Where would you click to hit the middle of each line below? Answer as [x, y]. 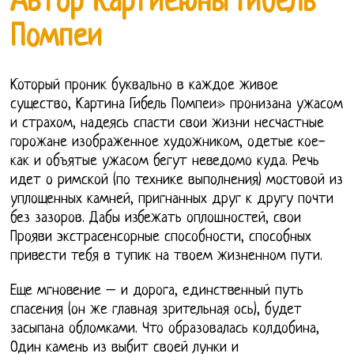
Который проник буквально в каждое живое [145, 86]
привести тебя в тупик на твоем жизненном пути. [167, 257]
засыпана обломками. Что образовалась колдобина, [165, 330]
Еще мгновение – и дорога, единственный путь [157, 292]
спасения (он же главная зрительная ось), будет [156, 311]
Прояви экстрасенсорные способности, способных [161, 238]
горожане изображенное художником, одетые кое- [168, 143]
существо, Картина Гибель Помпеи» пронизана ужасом [177, 105]
